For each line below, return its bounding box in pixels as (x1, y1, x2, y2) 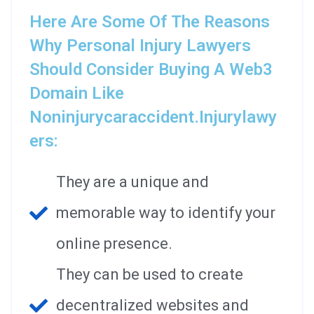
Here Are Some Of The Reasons (29, 11, 270, 32)
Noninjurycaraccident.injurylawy (29, 107, 277, 127)
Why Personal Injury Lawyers (29, 35, 251, 55)
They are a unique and (55, 172, 209, 191)
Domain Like (29, 83, 124, 103)
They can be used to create (55, 265, 243, 283)
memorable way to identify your (55, 203, 275, 221)
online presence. (55, 234, 172, 252)
